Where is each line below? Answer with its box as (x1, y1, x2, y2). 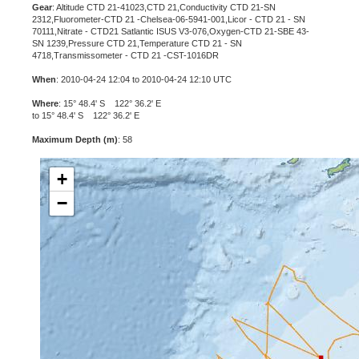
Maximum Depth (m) (32, 135, 118, 144)
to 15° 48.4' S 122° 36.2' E (32, 111, 139, 120)
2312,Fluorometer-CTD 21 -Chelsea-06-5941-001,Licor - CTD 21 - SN (32, 14, 305, 24)
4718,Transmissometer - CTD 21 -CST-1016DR (32, 50, 219, 60)
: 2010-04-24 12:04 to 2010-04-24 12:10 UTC (56, 75, 232, 84)
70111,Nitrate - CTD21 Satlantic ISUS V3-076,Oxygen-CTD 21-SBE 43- (32, 26, 309, 36)
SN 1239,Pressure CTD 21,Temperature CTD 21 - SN (32, 38, 242, 48)
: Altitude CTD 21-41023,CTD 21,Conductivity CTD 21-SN (52, 2, 276, 12)
